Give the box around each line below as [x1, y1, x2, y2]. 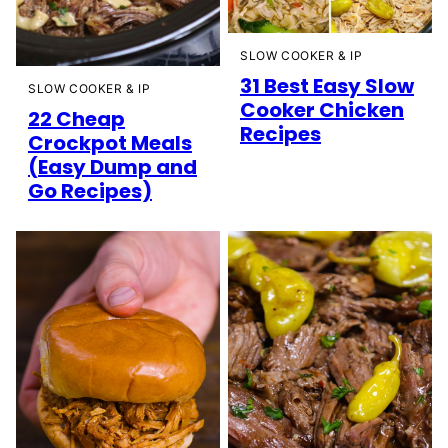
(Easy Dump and [28, 153, 197, 182]
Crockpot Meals [28, 129, 192, 158]
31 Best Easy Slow [240, 71, 414, 100]
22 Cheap [28, 105, 125, 134]
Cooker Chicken [240, 95, 404, 124]
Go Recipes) [28, 177, 152, 206]
